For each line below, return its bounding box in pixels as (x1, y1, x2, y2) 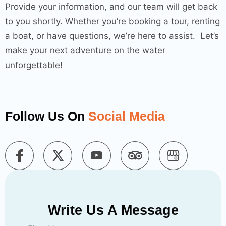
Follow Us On (5, 109, 88, 123)
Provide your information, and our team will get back (5, 2, 217, 12)
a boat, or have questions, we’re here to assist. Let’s (5, 31, 219, 41)
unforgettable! (5, 60, 63, 70)
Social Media (88, 109, 165, 123)
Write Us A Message (47, 203, 179, 218)
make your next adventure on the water (5, 45, 165, 55)
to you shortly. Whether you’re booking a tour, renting (5, 16, 220, 26)
